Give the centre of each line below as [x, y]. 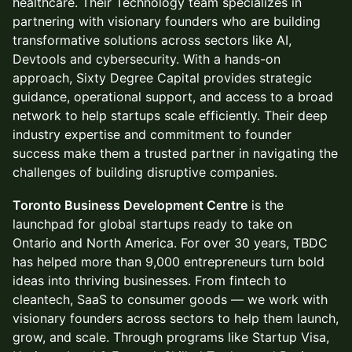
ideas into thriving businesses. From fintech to [150, 280]
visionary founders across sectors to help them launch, [176, 318]
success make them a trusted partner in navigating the [175, 153]
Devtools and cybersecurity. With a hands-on [147, 59]
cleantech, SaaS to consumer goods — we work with [170, 299]
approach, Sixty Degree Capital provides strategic [162, 78]
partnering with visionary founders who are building [167, 21]
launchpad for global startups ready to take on [152, 224]
